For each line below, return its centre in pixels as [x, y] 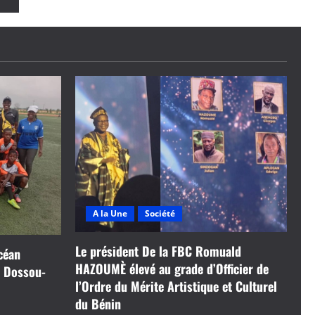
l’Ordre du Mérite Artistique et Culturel [176, 286]
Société [160, 213]
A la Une [110, 213]
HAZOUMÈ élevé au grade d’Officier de [172, 268]
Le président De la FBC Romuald [158, 251]
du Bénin [98, 303]
